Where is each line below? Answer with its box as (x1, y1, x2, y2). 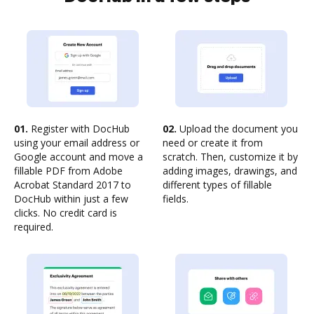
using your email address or (14, 136, 139, 149)
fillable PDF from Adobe (14, 164, 123, 177)
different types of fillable (163, 178, 272, 191)
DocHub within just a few (14, 192, 128, 205)
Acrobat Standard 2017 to (14, 178, 131, 191)
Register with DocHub (28, 122, 130, 135)
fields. (163, 192, 189, 205)
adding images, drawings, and (163, 164, 297, 177)
